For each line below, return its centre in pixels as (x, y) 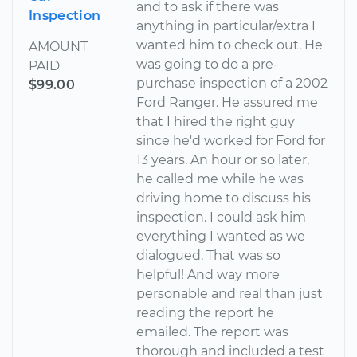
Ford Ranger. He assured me (228, 103)
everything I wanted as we (221, 237)
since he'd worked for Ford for (231, 141)
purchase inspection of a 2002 (232, 84)
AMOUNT (58, 47)
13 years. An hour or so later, (223, 160)
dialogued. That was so (209, 256)
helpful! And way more (208, 275)
